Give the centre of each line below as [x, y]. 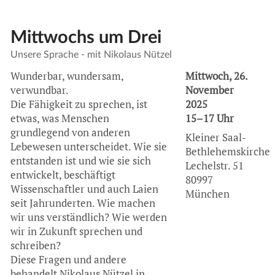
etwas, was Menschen [60, 118]
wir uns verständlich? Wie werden [88, 217]
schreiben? [35, 245]
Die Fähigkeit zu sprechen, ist [79, 104]
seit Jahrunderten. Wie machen [83, 203]
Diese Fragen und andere [68, 259]
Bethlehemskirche [227, 152]
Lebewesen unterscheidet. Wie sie [88, 146]
